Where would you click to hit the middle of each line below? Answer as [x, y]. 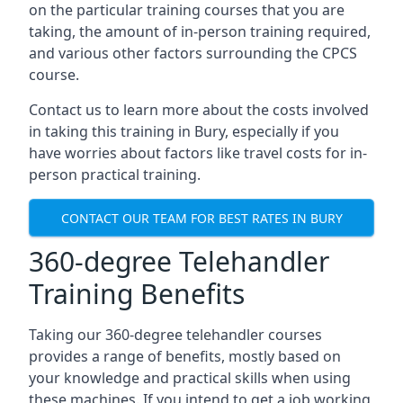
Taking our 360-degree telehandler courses [175, 335]
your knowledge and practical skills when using [190, 378]
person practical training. [115, 175]
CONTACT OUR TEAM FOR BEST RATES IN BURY [201, 218]
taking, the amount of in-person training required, [200, 31]
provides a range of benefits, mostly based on [185, 356]
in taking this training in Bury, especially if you [184, 131]
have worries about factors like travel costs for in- [198, 153]
